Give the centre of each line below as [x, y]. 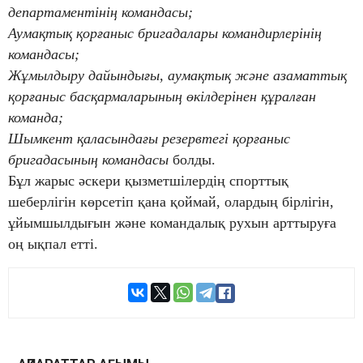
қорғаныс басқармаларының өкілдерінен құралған [162, 97]
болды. [192, 160]
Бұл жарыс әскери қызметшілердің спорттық [148, 181]
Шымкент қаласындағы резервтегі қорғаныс [149, 139]
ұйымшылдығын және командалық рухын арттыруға [172, 223]
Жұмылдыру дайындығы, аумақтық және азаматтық [177, 76]
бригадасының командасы [88, 160]
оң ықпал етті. [53, 244]
